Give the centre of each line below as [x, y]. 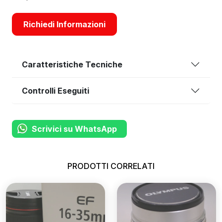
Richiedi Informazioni [64, 24]
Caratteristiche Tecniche [72, 64]
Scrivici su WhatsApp [74, 129]
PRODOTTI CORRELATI [111, 166]
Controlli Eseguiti [55, 90]
